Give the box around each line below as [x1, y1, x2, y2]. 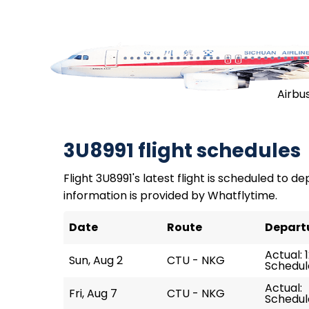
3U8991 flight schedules [63, 137, 301, 164]
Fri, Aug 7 [69, 286, 117, 301]
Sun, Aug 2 [69, 252, 123, 268]
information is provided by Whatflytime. [63, 188, 277, 203]
